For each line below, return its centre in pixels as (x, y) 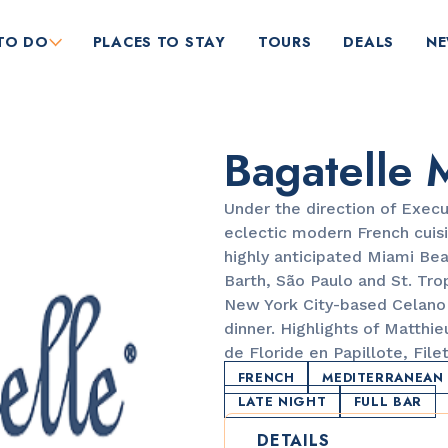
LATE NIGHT (282, 401)
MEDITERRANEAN (383, 377)
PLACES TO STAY (159, 42)
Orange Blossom (124, 327)
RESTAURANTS (111, 295)
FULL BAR (387, 401)
